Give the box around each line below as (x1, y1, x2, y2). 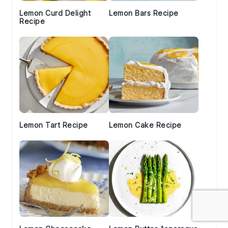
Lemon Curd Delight (19, 9, 91, 18)
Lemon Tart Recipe (19, 121, 88, 130)
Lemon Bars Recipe (109, 9, 179, 18)
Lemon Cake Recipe (109, 121, 182, 130)
